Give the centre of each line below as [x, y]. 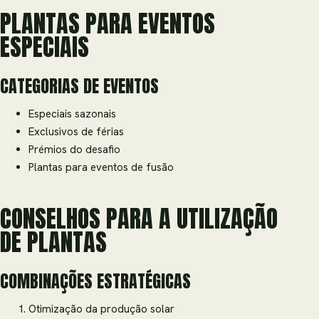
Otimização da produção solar [101, 309]
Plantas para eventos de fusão [101, 168]
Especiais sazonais [72, 114]
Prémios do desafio [74, 150]
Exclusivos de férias [76, 132]
